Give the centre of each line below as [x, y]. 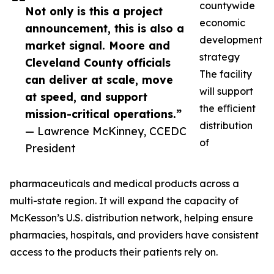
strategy [220, 57]
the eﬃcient [228, 109]
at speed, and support [86, 97]
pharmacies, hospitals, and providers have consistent [134, 235]
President [50, 148]
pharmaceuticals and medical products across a [124, 184]
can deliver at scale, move [99, 80]
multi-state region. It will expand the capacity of [124, 201]
